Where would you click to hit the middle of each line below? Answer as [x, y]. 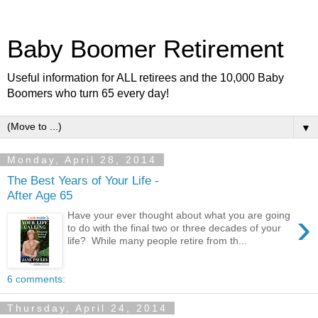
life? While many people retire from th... [158, 241]
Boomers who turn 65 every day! [88, 93]
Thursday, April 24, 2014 [87, 308]
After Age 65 [40, 195]
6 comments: [36, 279]
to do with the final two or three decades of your [175, 228]
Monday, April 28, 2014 [82, 160]
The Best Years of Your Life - [83, 180]
